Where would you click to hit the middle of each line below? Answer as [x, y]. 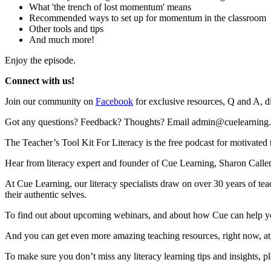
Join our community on [50, 101]
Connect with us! [40, 80]
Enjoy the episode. [40, 60]
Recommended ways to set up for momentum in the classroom [148, 18]
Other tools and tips [66, 28]
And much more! [62, 39]
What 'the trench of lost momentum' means [110, 7]
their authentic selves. [47, 194]
